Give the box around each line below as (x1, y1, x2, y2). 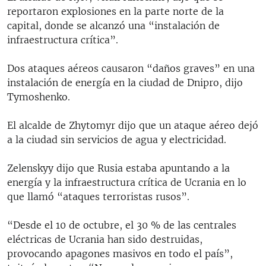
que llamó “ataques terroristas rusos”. (7, 190, 189, 202)
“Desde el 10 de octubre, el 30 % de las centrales (7, 218, 236, 231)
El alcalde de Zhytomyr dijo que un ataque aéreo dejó (7, 119, 258, 131)
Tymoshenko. (7, 90, 70, 103)
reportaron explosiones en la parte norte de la (7, 5, 224, 17)
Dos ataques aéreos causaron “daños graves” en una (7, 62, 255, 74)
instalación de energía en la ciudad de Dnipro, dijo (7, 76, 243, 88)
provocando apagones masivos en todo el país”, (7, 247, 233, 259)
